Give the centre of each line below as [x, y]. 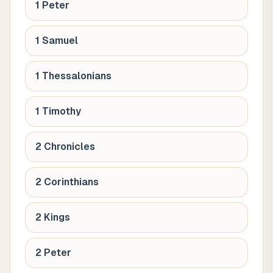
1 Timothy [58, 111]
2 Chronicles [65, 147]
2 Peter [53, 253]
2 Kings [53, 217]
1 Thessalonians [73, 76]
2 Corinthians [67, 182]
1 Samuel [57, 41]
